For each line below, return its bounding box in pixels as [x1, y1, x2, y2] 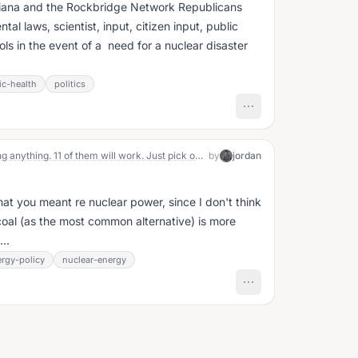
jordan [233, 149, 261, 161]
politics [54, 78, 86, 89]
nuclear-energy [62, 254, 126, 265]
